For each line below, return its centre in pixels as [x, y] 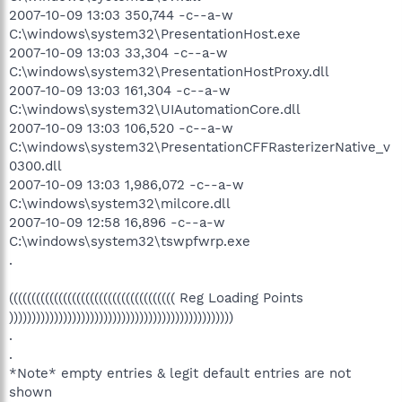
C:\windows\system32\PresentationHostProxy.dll [169, 71]
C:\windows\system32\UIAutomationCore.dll [155, 109]
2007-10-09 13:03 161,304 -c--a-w [120, 90]
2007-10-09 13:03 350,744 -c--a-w [121, 15]
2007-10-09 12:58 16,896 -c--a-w [117, 222]
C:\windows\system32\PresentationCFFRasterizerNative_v [200, 147]
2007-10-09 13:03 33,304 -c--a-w [118, 52]
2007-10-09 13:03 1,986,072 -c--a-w [127, 184]
